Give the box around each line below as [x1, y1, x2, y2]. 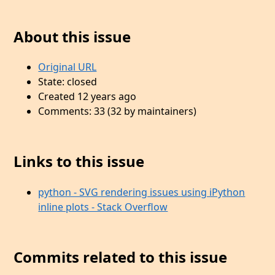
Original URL [38, 60, 97, 74]
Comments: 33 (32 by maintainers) [38, 104, 197, 118]
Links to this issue [14, 151, 145, 172]
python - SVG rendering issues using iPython [38, 185, 246, 199]
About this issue [14, 26, 131, 47]
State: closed [38, 75, 98, 89]
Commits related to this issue [14, 247, 228, 268]
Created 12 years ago [38, 90, 137, 104]
